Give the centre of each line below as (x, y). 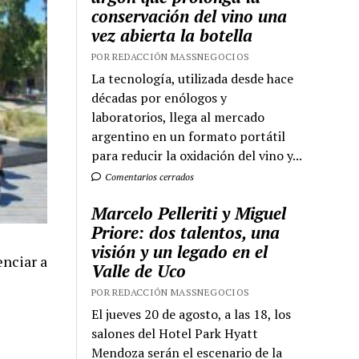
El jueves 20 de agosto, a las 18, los (192, 315)
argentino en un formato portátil (189, 137)
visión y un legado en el (180, 252)
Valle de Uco (139, 271)
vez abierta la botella (172, 36)
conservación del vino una (190, 16)
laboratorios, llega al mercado (178, 117)
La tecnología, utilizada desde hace (193, 79)
